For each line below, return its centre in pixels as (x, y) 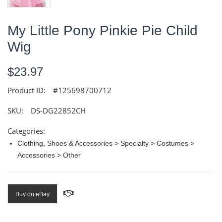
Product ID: (27, 90)
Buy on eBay (32, 194)
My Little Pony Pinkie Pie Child (103, 31)
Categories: (26, 131)
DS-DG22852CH (58, 111)
